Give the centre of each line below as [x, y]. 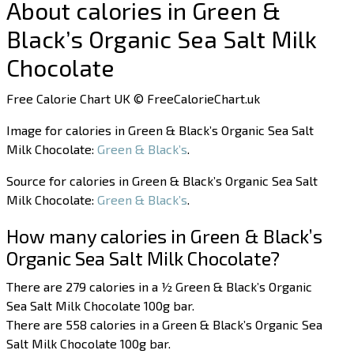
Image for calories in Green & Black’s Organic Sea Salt [160, 130]
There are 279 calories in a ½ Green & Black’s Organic [160, 287]
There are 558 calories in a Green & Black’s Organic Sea [165, 325]
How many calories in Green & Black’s [165, 236]
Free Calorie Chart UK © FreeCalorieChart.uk [134, 99]
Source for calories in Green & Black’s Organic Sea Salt [162, 181]
